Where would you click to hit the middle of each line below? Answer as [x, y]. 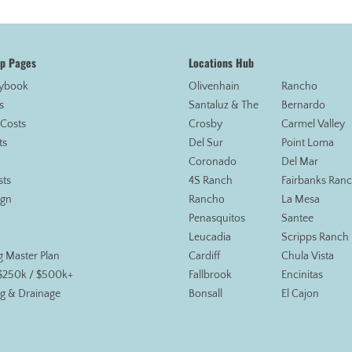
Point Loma [308, 143]
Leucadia [209, 237]
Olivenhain [214, 86]
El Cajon [301, 294]
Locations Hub [221, 62]
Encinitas [302, 275]
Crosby [205, 124]
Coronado [212, 162]
